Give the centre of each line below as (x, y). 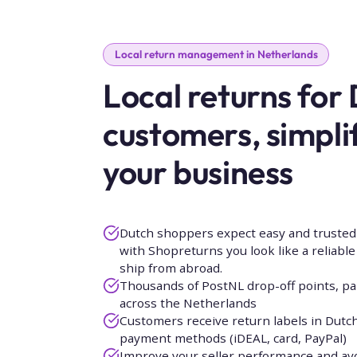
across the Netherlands (188, 302)
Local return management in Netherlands (216, 55)
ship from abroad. (171, 267)
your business (198, 173)
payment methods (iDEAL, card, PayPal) (233, 337)
